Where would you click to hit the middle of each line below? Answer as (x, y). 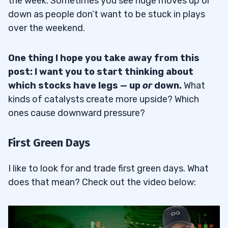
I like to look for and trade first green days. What (108, 168)
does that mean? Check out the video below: (102, 182)
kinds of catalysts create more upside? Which (104, 99)
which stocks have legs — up (75, 85)
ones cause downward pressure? (77, 113)
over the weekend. (47, 28)
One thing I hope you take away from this (104, 58)
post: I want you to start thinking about (101, 72)
